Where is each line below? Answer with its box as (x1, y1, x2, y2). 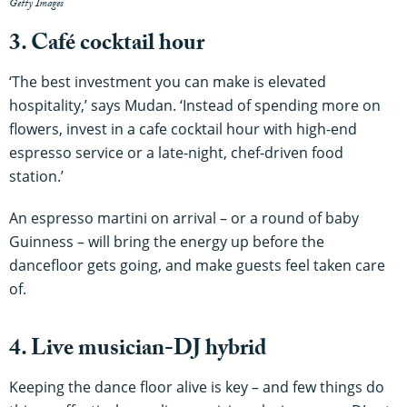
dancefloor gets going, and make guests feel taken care (9, 254, 385, 275)
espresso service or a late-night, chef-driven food (9, 142, 343, 163)
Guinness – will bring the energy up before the (9, 231, 324, 252)
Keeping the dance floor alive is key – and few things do (9, 376, 384, 397)
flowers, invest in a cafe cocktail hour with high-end (9, 118, 357, 139)
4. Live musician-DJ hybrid (9, 331, 266, 371)
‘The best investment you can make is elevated (9, 71, 326, 92)
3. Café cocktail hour (9, 25, 204, 65)
